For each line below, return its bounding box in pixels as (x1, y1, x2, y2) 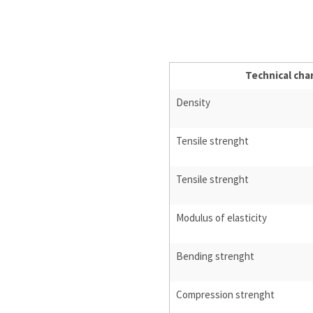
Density (176, 96, 211, 110)
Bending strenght (176, 249, 255, 263)
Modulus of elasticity (176, 211, 268, 225)
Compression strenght (176, 288, 275, 302)
